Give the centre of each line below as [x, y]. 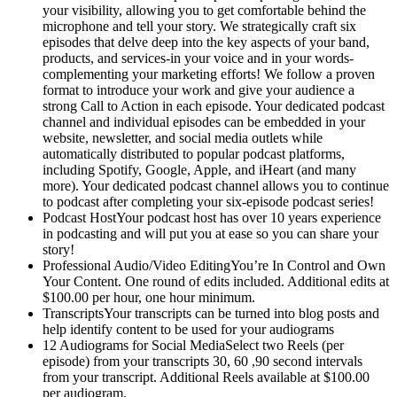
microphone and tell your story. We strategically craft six [199, 26]
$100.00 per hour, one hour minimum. [149, 297]
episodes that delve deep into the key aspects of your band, [206, 42]
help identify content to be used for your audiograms [188, 329]
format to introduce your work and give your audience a [198, 90]
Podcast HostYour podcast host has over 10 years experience [212, 217]
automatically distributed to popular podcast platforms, [194, 153]
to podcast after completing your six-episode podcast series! [208, 201]
